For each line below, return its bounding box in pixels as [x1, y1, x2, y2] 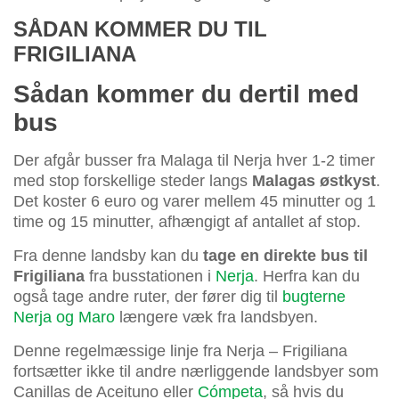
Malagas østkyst [252, 171, 376, 190]
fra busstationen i [85, 266, 216, 285]
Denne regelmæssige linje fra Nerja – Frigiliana [13, 341, 347, 360]
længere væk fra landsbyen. [115, 307, 318, 326]
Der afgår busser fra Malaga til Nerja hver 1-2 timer [13, 151, 375, 169]
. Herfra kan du [254, 266, 360, 285]
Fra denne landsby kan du [13, 246, 203, 265]
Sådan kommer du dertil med [13, 79, 359, 108]
